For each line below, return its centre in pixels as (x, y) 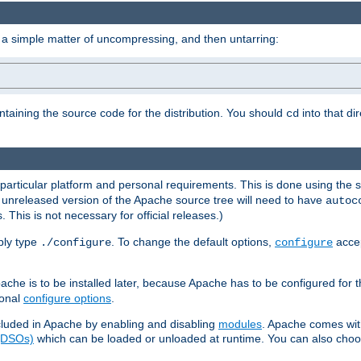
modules (240, 324)
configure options (67, 299)
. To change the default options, (193, 242)
